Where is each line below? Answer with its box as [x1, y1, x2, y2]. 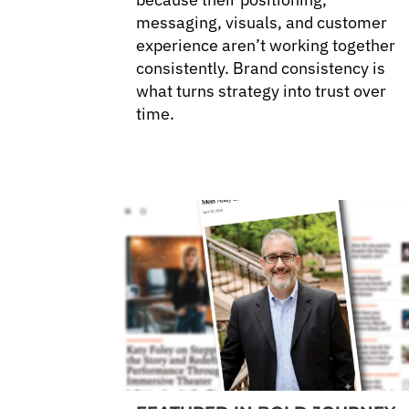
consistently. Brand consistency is [136, 58, 386, 79]
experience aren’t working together [136, 35, 396, 57]
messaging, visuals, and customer [136, 12, 388, 34]
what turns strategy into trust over [136, 80, 387, 102]
